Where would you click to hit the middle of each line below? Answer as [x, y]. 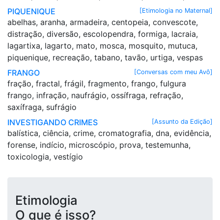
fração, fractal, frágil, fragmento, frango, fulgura [97, 83]
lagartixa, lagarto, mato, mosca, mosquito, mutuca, [102, 46]
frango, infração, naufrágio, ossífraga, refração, [95, 95]
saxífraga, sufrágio [42, 107]
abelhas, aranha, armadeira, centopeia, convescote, [103, 22]
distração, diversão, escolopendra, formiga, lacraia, [103, 34]
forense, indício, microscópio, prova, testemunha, [99, 145]
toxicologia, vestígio [45, 157]
